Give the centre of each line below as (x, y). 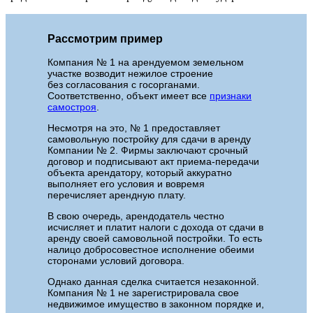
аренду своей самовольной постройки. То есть (155, 239)
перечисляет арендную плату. (117, 195)
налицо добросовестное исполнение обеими (151, 250)
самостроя (72, 107)
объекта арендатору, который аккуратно (140, 173)
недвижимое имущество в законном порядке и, (156, 304)
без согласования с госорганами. (124, 85)
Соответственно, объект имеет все (129, 96)
